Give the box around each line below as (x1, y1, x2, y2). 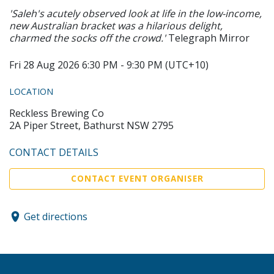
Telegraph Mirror (168, 31, 250, 45)
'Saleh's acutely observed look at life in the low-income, (9, 7, 262, 20)
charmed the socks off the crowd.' (9, 31, 168, 45)
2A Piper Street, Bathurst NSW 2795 (9, 119, 174, 132)
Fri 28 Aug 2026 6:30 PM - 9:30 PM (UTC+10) (9, 58, 209, 72)
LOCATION (9, 86, 53, 97)
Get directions (24, 209, 87, 223)
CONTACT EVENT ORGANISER (70, 173, 204, 184)
